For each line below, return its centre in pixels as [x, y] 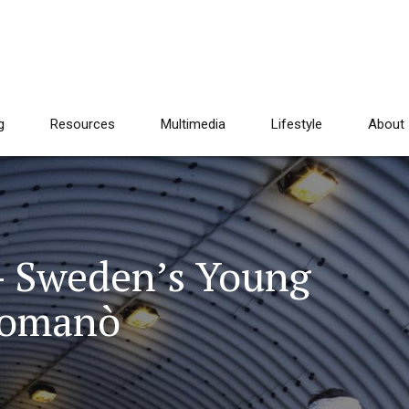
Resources [83, 124]
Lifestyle [297, 124]
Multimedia [193, 124]
